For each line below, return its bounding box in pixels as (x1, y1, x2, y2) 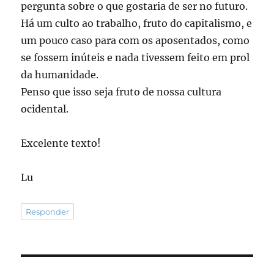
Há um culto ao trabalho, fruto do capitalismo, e (21, 17, 253, 29)
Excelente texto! (21, 136, 102, 149)
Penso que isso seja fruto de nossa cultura (21, 85, 222, 98)
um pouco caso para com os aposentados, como (21, 34, 250, 46)
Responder (26, 206, 70, 217)
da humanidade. (21, 68, 99, 81)
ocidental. (21, 102, 69, 115)
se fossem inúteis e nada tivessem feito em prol (21, 51, 250, 64)
